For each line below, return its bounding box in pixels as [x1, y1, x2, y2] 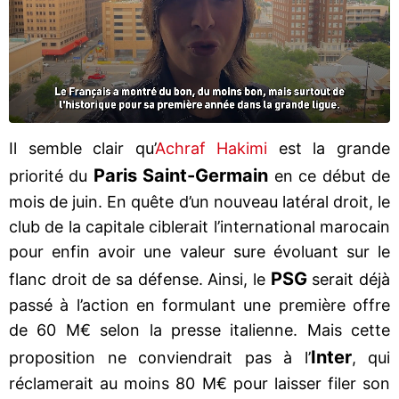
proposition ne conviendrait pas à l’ [9, 347, 311, 367]
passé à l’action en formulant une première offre [9, 295, 390, 314]
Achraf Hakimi [154, 138, 268, 158]
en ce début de [268, 166, 391, 185]
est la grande [267, 138, 391, 158]
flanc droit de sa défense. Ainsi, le [9, 269, 271, 289]
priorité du [9, 166, 94, 185]
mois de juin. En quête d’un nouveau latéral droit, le [9, 191, 390, 211]
